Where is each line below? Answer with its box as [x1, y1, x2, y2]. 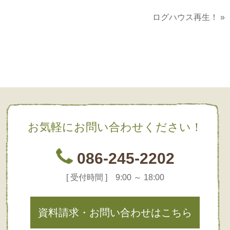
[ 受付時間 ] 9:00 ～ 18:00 [66, 173, 164, 182]
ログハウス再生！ [152, 12, 218, 22]
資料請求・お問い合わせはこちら [38, 207, 192, 219]
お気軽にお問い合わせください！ [28, 121, 202, 134]
